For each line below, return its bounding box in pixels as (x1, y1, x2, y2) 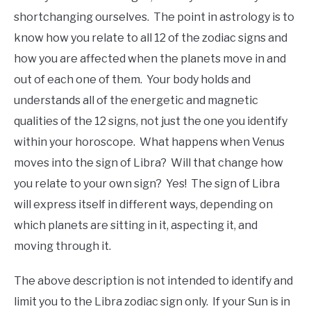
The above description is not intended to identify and (14, 274, 293, 288)
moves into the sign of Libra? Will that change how (14, 156, 283, 170)
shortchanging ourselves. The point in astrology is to (14, 10, 294, 24)
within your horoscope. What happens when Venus (14, 135, 285, 149)
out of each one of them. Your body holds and (14, 73, 251, 87)
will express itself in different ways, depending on (14, 198, 273, 212)
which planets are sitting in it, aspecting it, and (14, 219, 258, 233)
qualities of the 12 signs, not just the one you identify (14, 115, 287, 128)
